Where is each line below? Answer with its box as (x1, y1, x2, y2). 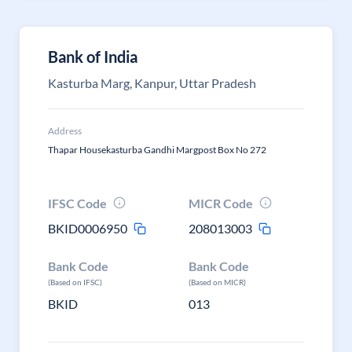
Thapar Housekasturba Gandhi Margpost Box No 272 (48, 144, 266, 156)
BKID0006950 (48, 221, 127, 236)
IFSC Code (48, 196, 107, 211)
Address (48, 125, 82, 137)
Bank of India (48, 47, 137, 66)
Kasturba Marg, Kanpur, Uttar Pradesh (48, 75, 256, 90)
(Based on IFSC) (48, 277, 102, 287)
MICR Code (189, 196, 254, 211)
